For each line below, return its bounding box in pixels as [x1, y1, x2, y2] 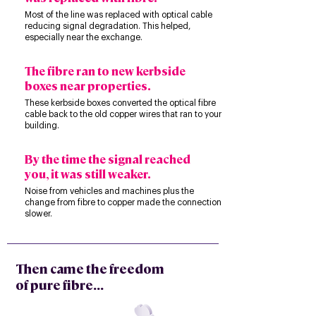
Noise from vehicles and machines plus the [25, 187, 194, 195]
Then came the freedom [16, 260, 164, 276]
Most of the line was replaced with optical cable [25, 11, 212, 19]
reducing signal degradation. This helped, [25, 22, 190, 30]
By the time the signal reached [25, 152, 190, 166]
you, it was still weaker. [25, 166, 151, 181]
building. [25, 121, 59, 130]
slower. [25, 209, 52, 218]
